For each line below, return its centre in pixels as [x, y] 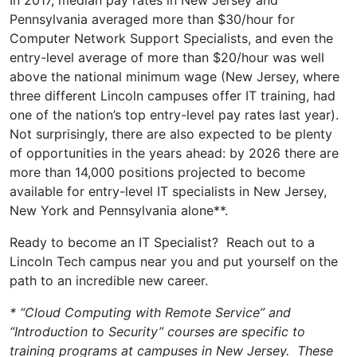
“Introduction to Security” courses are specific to [157, 331]
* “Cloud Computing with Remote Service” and [150, 312]
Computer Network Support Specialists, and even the [171, 38]
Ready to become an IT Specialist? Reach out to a [162, 242]
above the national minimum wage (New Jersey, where [175, 76]
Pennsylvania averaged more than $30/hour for [152, 19]
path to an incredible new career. [109, 280]
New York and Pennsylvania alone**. [119, 210]
